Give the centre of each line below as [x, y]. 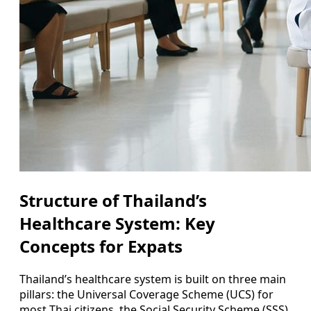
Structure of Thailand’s [113, 200]
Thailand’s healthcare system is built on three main [153, 279]
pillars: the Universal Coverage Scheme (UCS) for [146, 294]
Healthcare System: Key [117, 223]
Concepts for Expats [101, 246]
